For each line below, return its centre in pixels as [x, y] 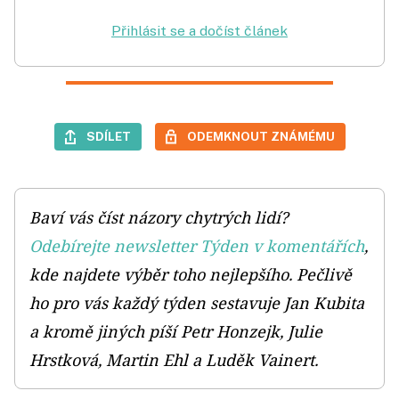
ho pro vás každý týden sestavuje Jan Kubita [197, 303]
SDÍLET [108, 136]
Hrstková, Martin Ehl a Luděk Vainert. [174, 360]
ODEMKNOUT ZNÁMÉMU [261, 136]
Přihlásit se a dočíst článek [199, 31]
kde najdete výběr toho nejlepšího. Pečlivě [191, 274]
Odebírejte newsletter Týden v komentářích [197, 246]
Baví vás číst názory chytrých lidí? [159, 217]
